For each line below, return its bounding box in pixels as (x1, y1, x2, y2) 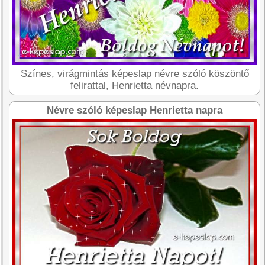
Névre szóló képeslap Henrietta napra (47, 104, 223, 116)
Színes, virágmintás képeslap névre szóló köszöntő (20, 67, 249, 79)
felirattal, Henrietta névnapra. (70, 79, 199, 91)
